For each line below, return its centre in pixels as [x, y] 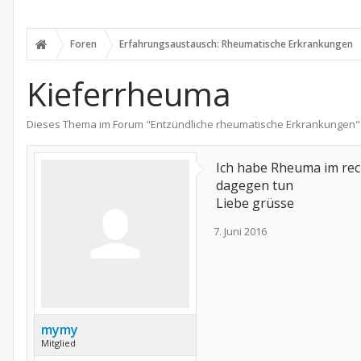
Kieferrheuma [129, 94]
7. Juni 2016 [240, 231]
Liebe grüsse [255, 203]
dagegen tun [255, 185]
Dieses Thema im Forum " [89, 124]
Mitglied [58, 343]
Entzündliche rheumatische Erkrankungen [253, 124]
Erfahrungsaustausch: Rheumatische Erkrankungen [236, 44]
